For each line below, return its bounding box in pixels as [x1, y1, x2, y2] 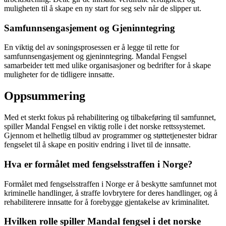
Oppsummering [4, 89, 85, 103]
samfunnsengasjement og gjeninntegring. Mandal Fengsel [4, 52, 187, 61]
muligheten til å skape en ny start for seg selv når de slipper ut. [4, 4, 201, 13]
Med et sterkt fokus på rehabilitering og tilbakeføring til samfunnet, [4, 113, 216, 122]
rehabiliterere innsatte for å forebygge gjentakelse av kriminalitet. [4, 197, 209, 206]
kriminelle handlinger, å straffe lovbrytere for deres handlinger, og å [4, 188, 217, 197]
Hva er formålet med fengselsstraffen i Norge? [4, 158, 193, 169]
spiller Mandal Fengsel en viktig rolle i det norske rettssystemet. [4, 122, 205, 131]
